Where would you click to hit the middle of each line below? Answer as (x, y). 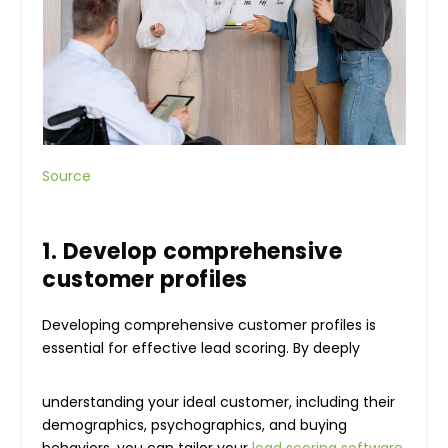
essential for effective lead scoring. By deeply (203, 348)
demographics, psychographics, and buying (195, 425)
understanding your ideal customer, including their (219, 402)
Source (67, 175)
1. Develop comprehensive (192, 252)
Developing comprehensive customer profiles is (209, 325)
